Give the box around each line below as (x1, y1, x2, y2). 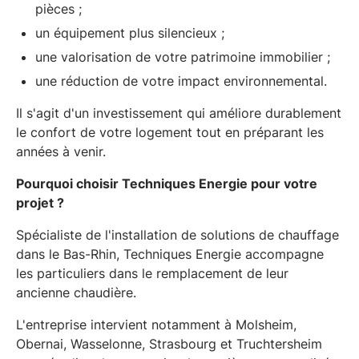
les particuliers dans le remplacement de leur (16, 264, 288, 281)
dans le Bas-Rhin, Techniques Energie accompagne (16, 245, 324, 262)
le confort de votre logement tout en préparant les (16, 123, 324, 140)
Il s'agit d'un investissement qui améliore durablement (16, 104, 341, 121)
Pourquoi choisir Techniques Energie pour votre (16, 175, 317, 192)
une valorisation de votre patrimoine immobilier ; (35, 48, 330, 65)
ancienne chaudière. (16, 284, 136, 301)
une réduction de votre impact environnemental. (35, 72, 327, 89)
